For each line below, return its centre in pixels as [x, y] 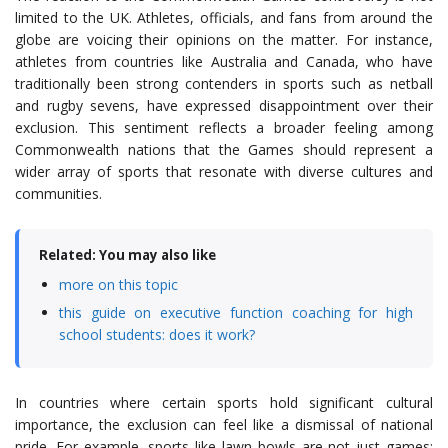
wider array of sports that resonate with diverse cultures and [224, 172]
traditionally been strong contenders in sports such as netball [224, 84]
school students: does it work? [157, 335]
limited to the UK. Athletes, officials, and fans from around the [224, 18]
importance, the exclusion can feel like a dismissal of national [224, 425]
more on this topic [118, 285]
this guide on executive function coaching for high [236, 313]
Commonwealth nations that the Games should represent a [224, 150]
